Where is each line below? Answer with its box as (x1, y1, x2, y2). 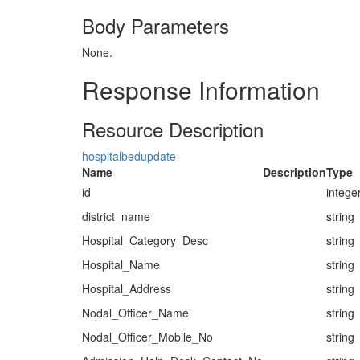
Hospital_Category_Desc (82, 232, 208, 248)
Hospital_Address (82, 280, 171, 297)
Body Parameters (82, 11, 229, 39)
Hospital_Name (82, 256, 160, 272)
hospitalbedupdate (82, 148, 176, 164)
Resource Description (82, 115, 264, 143)
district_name (82, 208, 150, 224)
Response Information (82, 72, 320, 107)
